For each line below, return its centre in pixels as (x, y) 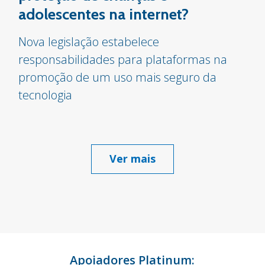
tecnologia (46, 95)
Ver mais (132, 158)
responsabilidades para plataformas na (123, 59)
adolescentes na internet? (104, 14)
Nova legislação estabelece (89, 41)
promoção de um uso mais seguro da (118, 77)
